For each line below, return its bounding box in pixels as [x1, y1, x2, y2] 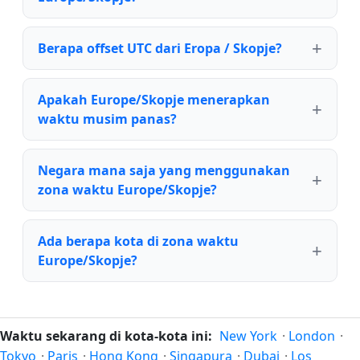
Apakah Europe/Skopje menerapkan [38, 90, 270, 108]
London [288, 327, 335, 345]
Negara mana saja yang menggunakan [38, 161, 290, 179]
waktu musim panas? [38, 109, 177, 128]
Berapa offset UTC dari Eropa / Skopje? [38, 39, 282, 57]
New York [219, 327, 277, 345]
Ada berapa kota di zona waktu [38, 231, 239, 250]
